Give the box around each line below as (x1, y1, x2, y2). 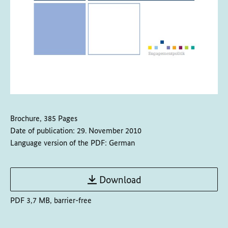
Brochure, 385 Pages (10, 113, 77, 123)
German (109, 137, 135, 148)
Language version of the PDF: (10, 137, 107, 148)
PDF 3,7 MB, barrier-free (10, 195, 92, 205)
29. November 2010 (77, 125, 141, 135)
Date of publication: (10, 125, 75, 135)
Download (99, 173, 141, 186)
